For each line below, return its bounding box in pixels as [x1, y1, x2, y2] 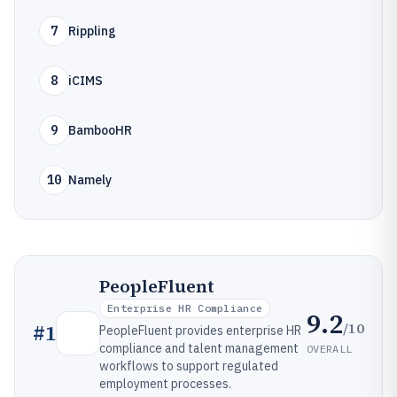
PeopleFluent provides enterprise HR [99, 323, 301, 339]
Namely [68, 172, 112, 188]
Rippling [68, 23, 116, 39]
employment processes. [99, 376, 231, 392]
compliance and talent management [99, 340, 299, 356]
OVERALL [307, 341, 353, 355]
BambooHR [68, 122, 132, 138]
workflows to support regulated [99, 358, 278, 374]
